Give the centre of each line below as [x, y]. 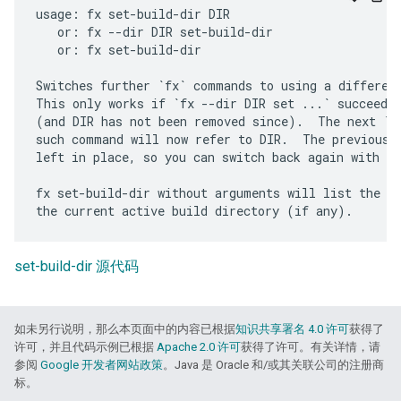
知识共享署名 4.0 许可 [292, 329]
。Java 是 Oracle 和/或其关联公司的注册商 [273, 365]
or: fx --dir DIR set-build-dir [154, 32]
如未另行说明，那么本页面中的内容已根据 [125, 329]
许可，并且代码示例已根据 [85, 347]
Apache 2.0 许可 [199, 347]
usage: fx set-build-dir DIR [133, 14]
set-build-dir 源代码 [77, 267]
